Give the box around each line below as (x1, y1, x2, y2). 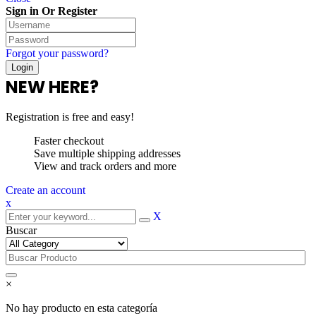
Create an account (6, 183, 85, 196)
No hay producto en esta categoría (6, 301, 157, 314)
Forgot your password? (6, 47, 109, 59)
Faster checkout (34, 134, 104, 147)
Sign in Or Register (6, 4, 97, 17)
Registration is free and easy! (6, 110, 134, 123)
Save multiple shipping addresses (34, 147, 181, 159)
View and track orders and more (34, 159, 176, 172)
